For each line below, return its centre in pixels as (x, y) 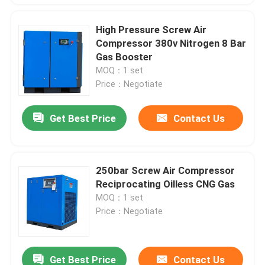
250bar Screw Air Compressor (166, 171)
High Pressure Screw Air (151, 29)
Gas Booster (125, 56)
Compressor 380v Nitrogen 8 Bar (171, 43)
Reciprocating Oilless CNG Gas (166, 184)
